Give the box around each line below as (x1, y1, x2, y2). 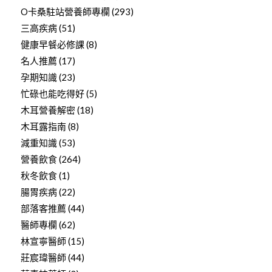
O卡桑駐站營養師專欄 (20, 5, 110, 17)
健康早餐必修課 (20, 38, 84, 50)
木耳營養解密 (20, 104, 75, 115)
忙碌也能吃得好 (20, 87, 84, 99)
